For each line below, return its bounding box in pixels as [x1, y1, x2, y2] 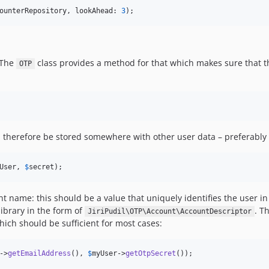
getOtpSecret [125, 249, 176, 258]
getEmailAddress [8, 249, 71, 258]
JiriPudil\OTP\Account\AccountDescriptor [87, 207, 252, 216]
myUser [92, 249, 117, 258]
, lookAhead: [67, 7, 121, 15]
